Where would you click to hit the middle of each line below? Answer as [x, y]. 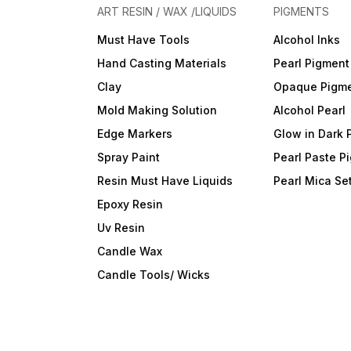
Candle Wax [130, 251]
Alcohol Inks [307, 40]
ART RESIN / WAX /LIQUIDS [167, 11]
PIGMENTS [302, 11]
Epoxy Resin [130, 204]
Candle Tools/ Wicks [154, 275]
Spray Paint [129, 157]
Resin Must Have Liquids [165, 181]
